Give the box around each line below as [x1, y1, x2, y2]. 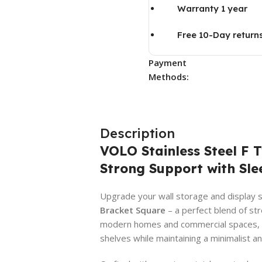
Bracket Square [99, 204, 166, 216]
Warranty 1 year [177, 3, 247, 14]
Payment [148, 56, 187, 68]
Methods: [148, 70, 189, 82]
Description [99, 125, 175, 142]
